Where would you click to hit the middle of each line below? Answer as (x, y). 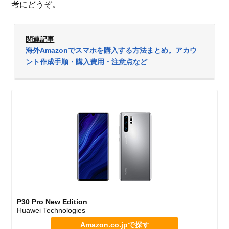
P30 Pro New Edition (52, 202)
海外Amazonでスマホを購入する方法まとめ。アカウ (111, 50)
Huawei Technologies (51, 210)
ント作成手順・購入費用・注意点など (87, 62)
